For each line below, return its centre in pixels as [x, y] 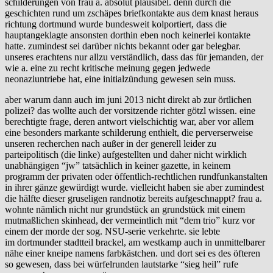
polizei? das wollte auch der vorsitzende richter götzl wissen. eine [130, 110]
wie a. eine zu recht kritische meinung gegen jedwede [108, 68]
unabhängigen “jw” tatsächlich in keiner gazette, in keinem [118, 165]
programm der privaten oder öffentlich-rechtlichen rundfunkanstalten [136, 176]
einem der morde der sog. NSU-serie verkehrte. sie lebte [112, 231]
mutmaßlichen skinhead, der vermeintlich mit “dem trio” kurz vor [130, 220]
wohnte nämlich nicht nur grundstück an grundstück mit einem [125, 209]
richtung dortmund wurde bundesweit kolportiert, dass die [116, 24]
